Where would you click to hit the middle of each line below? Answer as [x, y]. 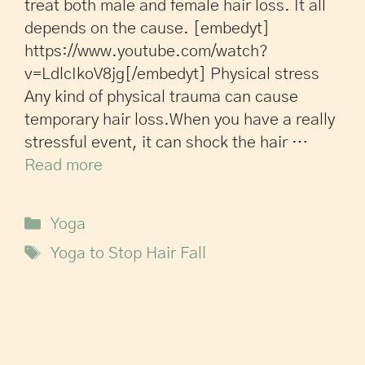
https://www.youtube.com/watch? [146, 51]
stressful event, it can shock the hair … [166, 143]
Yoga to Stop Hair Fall [128, 253]
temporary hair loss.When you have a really [180, 120]
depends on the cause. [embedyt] [147, 29]
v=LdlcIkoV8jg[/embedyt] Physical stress [172, 74]
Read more [64, 165]
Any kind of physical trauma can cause [161, 97]
